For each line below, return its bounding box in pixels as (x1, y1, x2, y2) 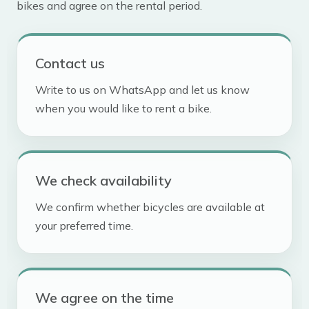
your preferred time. (35, 219, 133, 233)
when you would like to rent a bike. (35, 101, 212, 116)
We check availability (35, 172, 172, 190)
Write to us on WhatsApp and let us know (35, 83, 250, 97)
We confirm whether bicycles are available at (35, 200, 265, 215)
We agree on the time (35, 289, 174, 307)
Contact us (35, 54, 105, 72)
